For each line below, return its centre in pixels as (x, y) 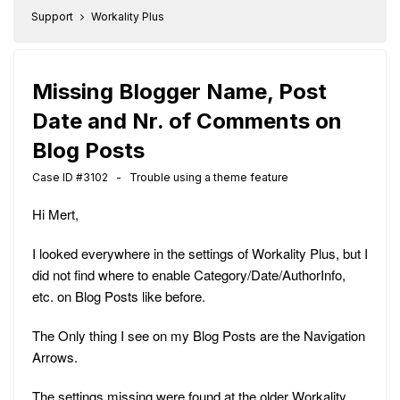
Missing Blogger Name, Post (179, 92)
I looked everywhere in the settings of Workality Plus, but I (200, 253)
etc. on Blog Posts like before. (119, 296)
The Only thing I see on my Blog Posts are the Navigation (199, 335)
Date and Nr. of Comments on (187, 121)
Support (52, 17)
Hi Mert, (55, 214)
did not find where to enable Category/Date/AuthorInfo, (189, 275)
